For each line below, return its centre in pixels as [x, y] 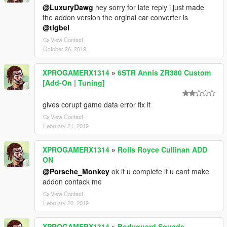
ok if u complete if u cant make [159, 171]
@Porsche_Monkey [76, 171]
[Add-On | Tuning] [74, 83]
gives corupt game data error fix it [97, 104]
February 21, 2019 [66, 126]
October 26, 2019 [65, 49]
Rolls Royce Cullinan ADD [162, 149]
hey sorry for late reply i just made [149, 7]
